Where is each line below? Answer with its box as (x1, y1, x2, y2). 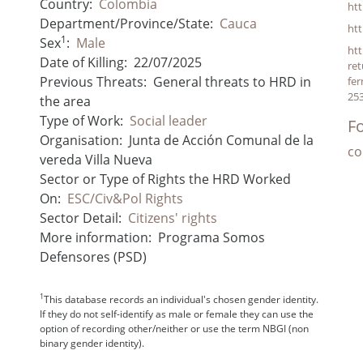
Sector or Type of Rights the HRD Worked (39, 169, 291, 188)
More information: (39, 228, 152, 246)
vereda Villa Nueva (39, 150, 152, 169)
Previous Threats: (39, 72, 147, 91)
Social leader (129, 111, 207, 130)
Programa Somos (157, 228, 265, 246)
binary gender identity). (39, 335, 144, 350)
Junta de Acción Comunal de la (128, 130, 314, 149)
